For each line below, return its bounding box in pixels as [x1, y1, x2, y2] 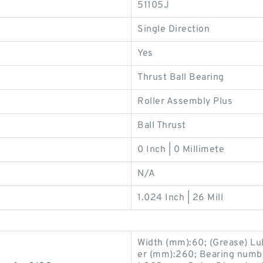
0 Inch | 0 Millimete [137, 143, 224, 156]
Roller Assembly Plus [137, 95, 232, 107]
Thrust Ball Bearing [137, 71, 224, 83]
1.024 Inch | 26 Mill [137, 191, 223, 204]
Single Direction [137, 23, 210, 35]
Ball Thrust [137, 119, 186, 131]
